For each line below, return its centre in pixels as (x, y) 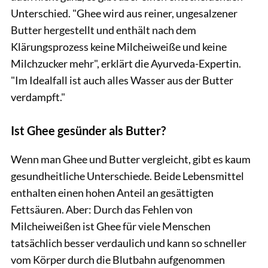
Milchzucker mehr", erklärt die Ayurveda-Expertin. (126, 63)
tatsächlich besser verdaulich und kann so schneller (129, 243)
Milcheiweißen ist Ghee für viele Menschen (111, 226)
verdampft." (38, 97)
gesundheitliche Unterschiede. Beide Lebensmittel (127, 176)
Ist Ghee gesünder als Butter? (88, 130)
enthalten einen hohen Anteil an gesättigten (112, 192)
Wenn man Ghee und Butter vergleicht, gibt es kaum (131, 159)
